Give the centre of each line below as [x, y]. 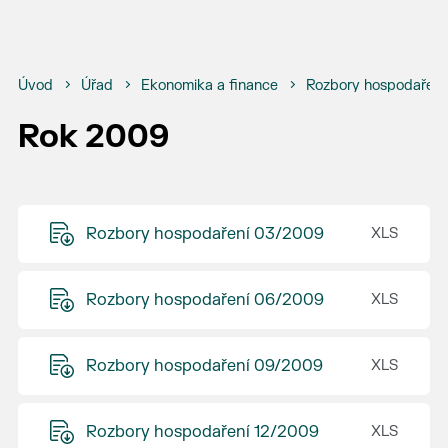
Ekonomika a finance [209, 85]
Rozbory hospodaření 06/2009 [204, 300]
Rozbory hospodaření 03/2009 [204, 234]
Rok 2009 [93, 137]
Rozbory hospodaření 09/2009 [204, 366]
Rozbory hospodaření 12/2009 [202, 432]
